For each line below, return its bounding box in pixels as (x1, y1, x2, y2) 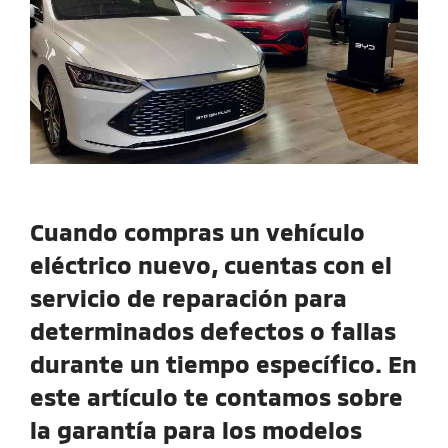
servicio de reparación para (30, 282, 347, 312)
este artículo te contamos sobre (30, 381, 403, 411)
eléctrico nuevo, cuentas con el (30, 249, 392, 279)
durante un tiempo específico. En (30, 348, 417, 378)
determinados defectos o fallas (30, 315, 396, 345)
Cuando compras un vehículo (30, 216, 365, 246)
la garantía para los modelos (30, 414, 362, 444)
